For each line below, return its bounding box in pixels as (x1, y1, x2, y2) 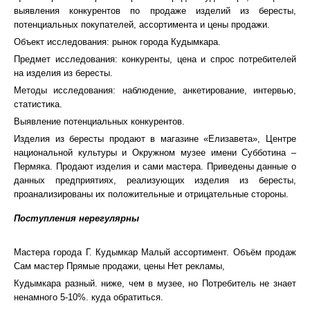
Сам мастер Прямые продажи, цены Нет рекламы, (14, 261, 225, 271)
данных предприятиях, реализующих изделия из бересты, (14, 175, 296, 185)
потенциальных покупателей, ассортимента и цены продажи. (14, 19, 270, 30)
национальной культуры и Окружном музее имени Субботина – (14, 147, 296, 158)
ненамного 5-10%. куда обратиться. (14, 292, 163, 302)
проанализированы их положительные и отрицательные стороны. (14, 189, 289, 199)
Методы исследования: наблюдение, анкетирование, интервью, (14, 85, 296, 95)
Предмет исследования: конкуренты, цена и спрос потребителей (14, 54, 296, 64)
